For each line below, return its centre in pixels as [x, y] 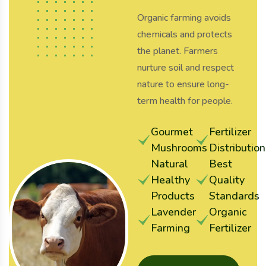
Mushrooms [179, 148]
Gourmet [172, 132]
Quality [227, 180]
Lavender [174, 212]
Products [173, 196]
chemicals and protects [185, 35]
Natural [170, 164]
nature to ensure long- [183, 85]
